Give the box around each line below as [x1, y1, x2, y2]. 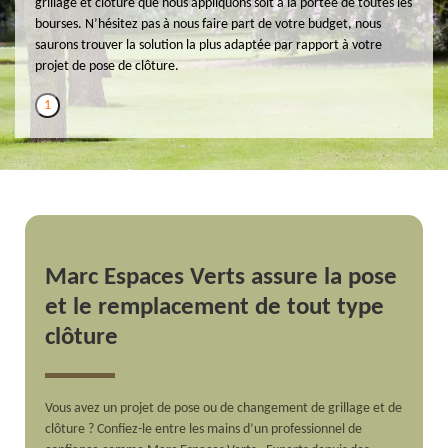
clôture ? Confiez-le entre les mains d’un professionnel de [45, 421, 363, 437]
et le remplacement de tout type [45, 294, 385, 320]
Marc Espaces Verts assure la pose [45, 264, 398, 290]
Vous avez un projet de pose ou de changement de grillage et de [45, 400, 403, 416]
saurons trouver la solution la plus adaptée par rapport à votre [35, 37, 382, 53]
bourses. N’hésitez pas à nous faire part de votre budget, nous [35, 16, 381, 32]
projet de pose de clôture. [35, 58, 179, 74]
